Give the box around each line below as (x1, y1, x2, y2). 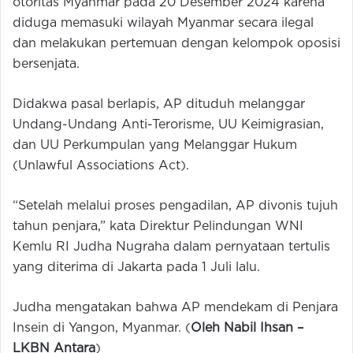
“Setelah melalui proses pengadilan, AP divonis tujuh (13, 199, 338, 212)
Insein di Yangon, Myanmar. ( (13, 321, 191, 334)
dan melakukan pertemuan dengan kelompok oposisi (13, 37, 340, 50)
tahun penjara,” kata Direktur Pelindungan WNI (13, 220, 303, 232)
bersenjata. (13, 58, 80, 70)
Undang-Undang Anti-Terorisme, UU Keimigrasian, (13, 118, 324, 131)
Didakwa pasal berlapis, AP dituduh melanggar (13, 98, 305, 110)
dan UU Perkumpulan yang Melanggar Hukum (13, 139, 297, 151)
